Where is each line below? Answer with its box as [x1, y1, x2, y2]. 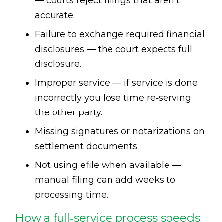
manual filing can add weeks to [35, 174, 175, 185]
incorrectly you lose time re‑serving [35, 92, 191, 103]
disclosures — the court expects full [35, 43, 192, 55]
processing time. [35, 189, 108, 200]
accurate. [35, 9, 75, 21]
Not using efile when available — [35, 159, 181, 170]
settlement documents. [35, 140, 139, 152]
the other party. [35, 107, 102, 118]
